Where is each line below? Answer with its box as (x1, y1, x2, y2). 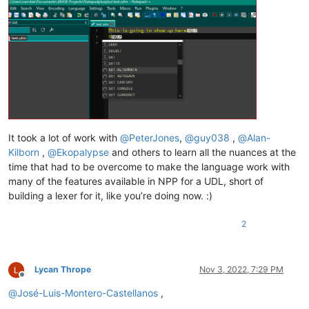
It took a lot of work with (8, 131, 120, 143)
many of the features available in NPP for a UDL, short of (8, 175, 263, 187)
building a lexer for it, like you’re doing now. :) (8, 189, 212, 201)
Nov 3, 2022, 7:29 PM (199, 263, 283, 275)
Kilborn (8, 146, 39, 158)
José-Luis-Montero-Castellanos (17, 286, 158, 299)
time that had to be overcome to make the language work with (8, 160, 290, 172)
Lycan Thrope (34, 263, 91, 275)
